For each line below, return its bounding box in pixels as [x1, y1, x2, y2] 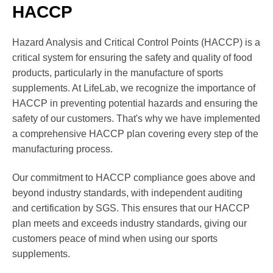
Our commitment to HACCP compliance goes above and [12, 172, 255, 183]
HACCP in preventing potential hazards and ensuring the [12, 98, 258, 109]
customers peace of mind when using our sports [12, 233, 218, 244]
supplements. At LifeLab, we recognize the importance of [12, 83, 255, 94]
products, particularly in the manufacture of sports [12, 68, 223, 79]
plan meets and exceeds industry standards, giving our [12, 218, 247, 229]
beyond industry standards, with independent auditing [12, 188, 243, 199]
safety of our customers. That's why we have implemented [12, 113, 260, 124]
